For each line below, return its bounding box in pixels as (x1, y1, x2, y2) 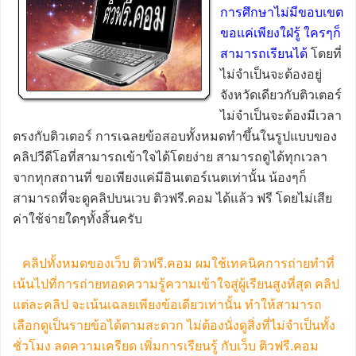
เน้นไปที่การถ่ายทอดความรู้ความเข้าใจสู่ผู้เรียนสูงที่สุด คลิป (13, 277, 339, 291)
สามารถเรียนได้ (220, 47, 308, 60)
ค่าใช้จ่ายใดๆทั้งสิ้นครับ (13, 212, 142, 226)
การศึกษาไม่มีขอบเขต (220, 6, 343, 19)
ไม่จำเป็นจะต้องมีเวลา (220, 109, 342, 122)
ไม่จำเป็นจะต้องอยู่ (220, 68, 322, 81)
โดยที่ (308, 47, 342, 60)
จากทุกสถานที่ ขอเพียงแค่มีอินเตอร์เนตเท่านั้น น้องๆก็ (13, 171, 307, 184)
